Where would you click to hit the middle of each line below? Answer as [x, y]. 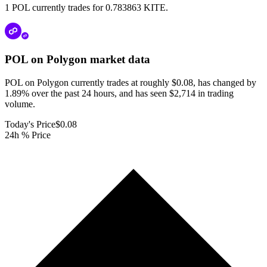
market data [119, 60]
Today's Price [30, 124]
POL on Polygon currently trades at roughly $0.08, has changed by [131, 82]
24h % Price [28, 135]
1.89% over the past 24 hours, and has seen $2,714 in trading [119, 93]
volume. [20, 104]
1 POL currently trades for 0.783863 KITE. [86, 8]
